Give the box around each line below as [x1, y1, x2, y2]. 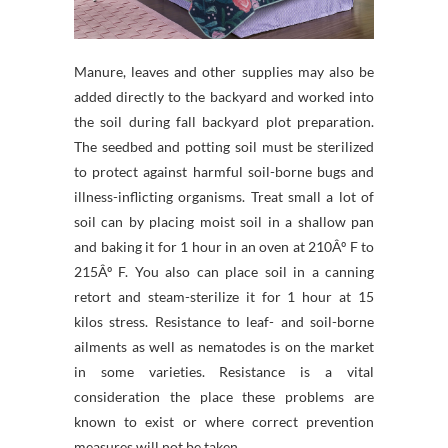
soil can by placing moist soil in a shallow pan [74, 213, 374, 231]
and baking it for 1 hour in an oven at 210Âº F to [74, 238, 374, 256]
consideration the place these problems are [74, 388, 374, 406]
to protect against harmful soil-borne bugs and [74, 163, 374, 181]
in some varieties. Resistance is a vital [74, 363, 374, 381]
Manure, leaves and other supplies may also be [74, 63, 374, 81]
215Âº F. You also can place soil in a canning [74, 263, 374, 281]
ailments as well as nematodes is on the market [74, 338, 374, 356]
